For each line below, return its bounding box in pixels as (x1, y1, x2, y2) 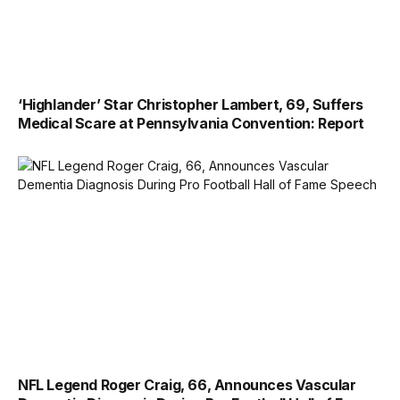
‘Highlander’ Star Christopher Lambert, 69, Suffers (18, 96, 364, 114)
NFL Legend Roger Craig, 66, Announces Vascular (18, 375, 356, 394)
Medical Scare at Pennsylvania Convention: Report (18, 114, 364, 133)
